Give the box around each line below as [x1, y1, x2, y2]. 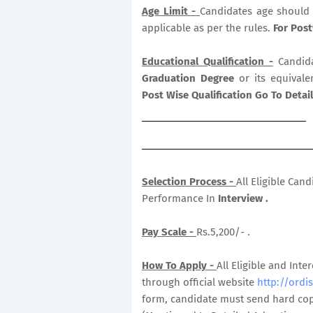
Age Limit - [142, 5, 200, 17]
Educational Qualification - [142, 55, 273, 68]
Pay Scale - [142, 226, 196, 238]
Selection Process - [142, 175, 236, 188]
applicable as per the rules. [142, 22, 273, 34]
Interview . [218, 192, 268, 205]
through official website [142, 276, 257, 289]
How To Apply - [142, 259, 217, 272]
